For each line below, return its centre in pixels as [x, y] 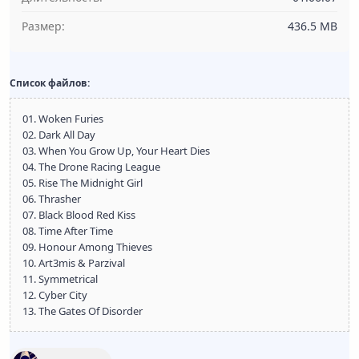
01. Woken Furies [63, 119]
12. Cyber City [55, 295]
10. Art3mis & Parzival [74, 263]
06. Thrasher [52, 199]
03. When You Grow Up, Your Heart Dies [116, 151]
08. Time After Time [68, 231]
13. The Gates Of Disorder [83, 311]
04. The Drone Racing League [91, 167]
